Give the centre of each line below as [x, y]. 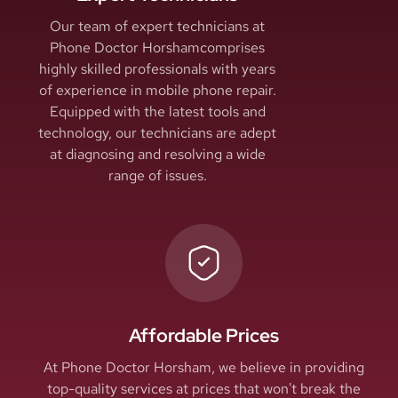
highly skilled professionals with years [158, 69]
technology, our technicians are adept [158, 133]
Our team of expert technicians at [158, 27]
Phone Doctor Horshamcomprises [158, 48]
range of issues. [157, 176]
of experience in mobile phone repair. [157, 91]
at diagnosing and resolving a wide [157, 155]
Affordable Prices [204, 335]
